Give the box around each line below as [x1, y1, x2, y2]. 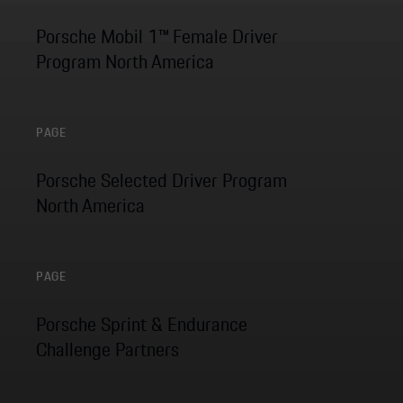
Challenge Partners [36, 336, 179, 364]
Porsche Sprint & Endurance [36, 310, 247, 339]
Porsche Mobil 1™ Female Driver [36, 22, 278, 51]
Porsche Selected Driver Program [36, 166, 287, 195]
